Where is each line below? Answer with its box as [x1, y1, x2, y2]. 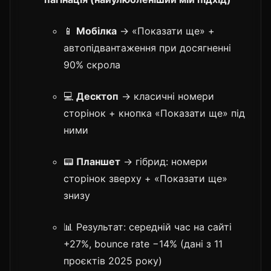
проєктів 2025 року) [64, 254, 162, 267]
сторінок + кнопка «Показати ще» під [64, 106, 245, 119]
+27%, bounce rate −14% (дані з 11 [64, 237, 223, 250]
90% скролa [64, 58, 120, 71]
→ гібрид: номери [120, 155, 207, 168]
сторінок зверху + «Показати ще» [64, 172, 227, 184]
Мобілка [76, 24, 117, 37]
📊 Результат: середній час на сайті [64, 220, 232, 233]
